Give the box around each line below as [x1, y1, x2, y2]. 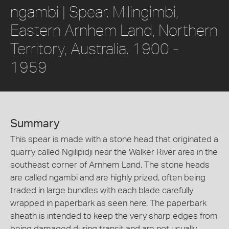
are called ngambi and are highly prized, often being [10, 173, 205, 182]
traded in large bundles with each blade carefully [10, 186, 193, 195]
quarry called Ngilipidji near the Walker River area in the [10, 147, 218, 156]
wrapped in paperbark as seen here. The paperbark [10, 198, 207, 208]
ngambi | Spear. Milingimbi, [10, 2, 178, 20]
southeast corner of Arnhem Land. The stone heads [10, 160, 210, 169]
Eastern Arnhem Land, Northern [10, 20, 218, 39]
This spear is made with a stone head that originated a [10, 134, 218, 144]
